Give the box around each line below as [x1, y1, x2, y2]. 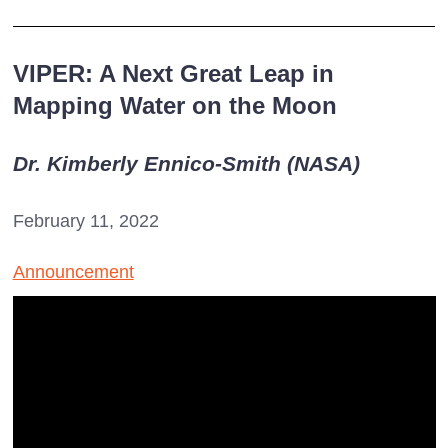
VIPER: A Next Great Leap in [12, 60, 334, 88]
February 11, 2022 [12, 211, 159, 232]
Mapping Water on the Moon [12, 92, 337, 120]
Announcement [12, 262, 134, 283]
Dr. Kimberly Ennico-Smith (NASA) [12, 152, 360, 176]
